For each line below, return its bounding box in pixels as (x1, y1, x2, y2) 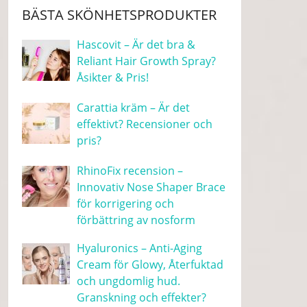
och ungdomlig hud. (77, 273, 181, 288)
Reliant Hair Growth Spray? (77, 53, 217, 69)
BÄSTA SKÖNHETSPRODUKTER (22, 5, 217, 24)
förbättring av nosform (77, 212, 196, 228)
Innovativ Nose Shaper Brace (77, 180, 226, 195)
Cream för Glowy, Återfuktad (77, 257, 224, 272)
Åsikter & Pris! (77, 70, 149, 85)
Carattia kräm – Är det (77, 100, 191, 115)
